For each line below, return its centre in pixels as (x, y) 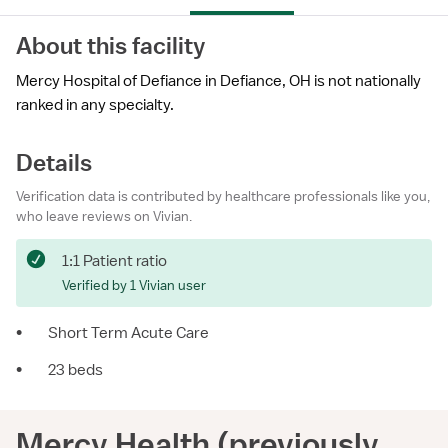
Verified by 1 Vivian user (134, 285)
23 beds (75, 370)
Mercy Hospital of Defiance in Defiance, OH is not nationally (218, 81)
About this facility (110, 45)
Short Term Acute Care (128, 333)
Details (54, 162)
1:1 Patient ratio (114, 261)
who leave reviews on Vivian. (104, 216)
